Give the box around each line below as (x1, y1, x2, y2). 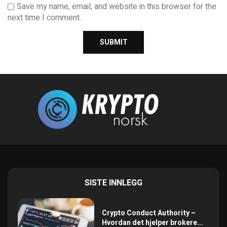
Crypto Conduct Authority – (102, 208, 196, 219)
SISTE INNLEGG (85, 177, 142, 190)
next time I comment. (8, 12, 81, 24)
